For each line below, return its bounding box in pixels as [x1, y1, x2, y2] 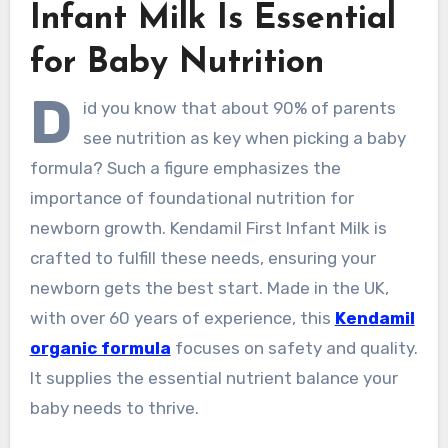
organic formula [29, 337, 171, 358]
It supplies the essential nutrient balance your [29, 367, 398, 388]
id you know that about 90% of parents [82, 97, 396, 118]
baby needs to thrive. [29, 397, 199, 418]
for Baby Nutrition [29, 46, 324, 82]
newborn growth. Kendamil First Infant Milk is [29, 217, 387, 238]
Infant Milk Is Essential [29, 2, 396, 38]
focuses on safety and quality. [170, 337, 418, 358]
